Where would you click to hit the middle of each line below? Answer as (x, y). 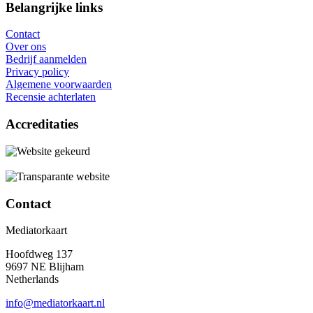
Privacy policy (37, 72)
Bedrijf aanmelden (46, 59)
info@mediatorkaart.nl (55, 303)
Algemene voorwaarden (59, 85)
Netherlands (32, 279)
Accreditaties (42, 124)
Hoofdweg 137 (39, 254)
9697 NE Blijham (45, 267)
